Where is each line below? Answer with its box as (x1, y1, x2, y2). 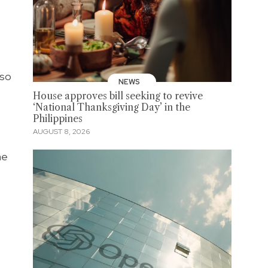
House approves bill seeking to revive (32, 90, 203, 102)
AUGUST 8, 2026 (32, 127, 90, 137)
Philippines (32, 112, 83, 124)
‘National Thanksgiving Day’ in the (32, 101, 190, 113)
